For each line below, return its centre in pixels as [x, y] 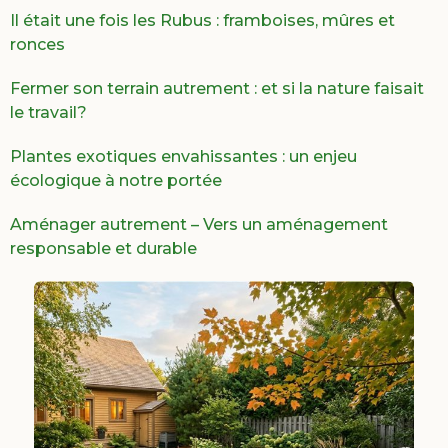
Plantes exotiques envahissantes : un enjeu [183, 157]
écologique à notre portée [116, 181]
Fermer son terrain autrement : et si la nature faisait [217, 89]
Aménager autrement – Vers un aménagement [199, 225]
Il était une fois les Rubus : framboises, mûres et [202, 21]
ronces [37, 45]
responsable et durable [103, 249]
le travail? [48, 113]
